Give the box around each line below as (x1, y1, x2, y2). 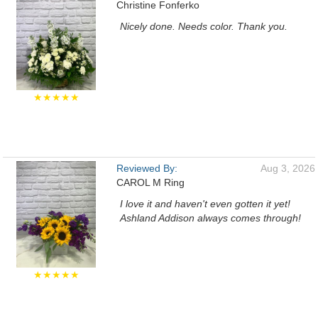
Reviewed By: (116, 163, 177, 174)
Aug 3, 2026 (261, 163, 315, 174)
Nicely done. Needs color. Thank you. (120, 21, 287, 32)
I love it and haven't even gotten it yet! (120, 198, 290, 209)
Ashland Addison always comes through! (120, 212, 301, 224)
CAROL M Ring (116, 177, 185, 188)
